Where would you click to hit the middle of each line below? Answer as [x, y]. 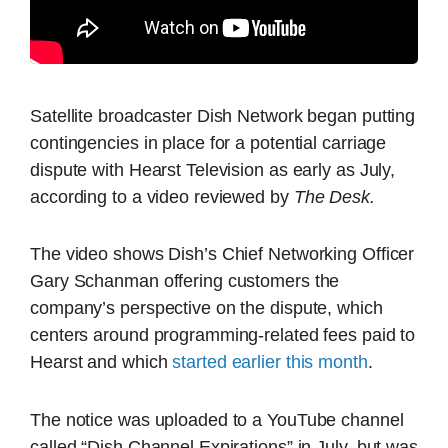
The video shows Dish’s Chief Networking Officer [222, 254]
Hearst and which [101, 362]
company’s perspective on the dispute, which [206, 308]
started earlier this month [270, 362]
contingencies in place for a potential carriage [208, 142]
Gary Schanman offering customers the [185, 281]
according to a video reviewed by [162, 196]
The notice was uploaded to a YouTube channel [217, 419]
